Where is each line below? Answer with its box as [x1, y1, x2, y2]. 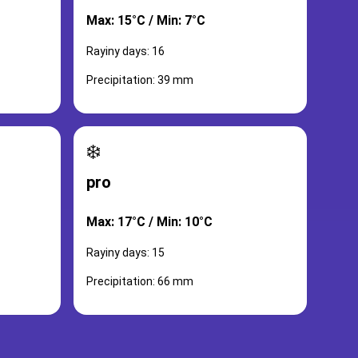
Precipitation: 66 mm [86, 275, 193, 288]
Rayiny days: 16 [86, 45, 165, 58]
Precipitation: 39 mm [86, 74, 193, 86]
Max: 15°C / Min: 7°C [86, 13, 205, 28]
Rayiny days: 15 [86, 246, 165, 259]
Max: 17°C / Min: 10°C [86, 214, 213, 229]
